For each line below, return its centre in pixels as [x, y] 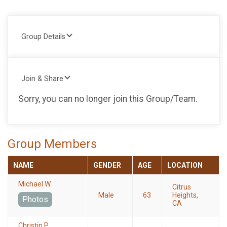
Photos [35, 200]
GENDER [107, 165]
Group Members [52, 144]
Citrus [182, 187]
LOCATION [185, 165]
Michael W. [35, 184]
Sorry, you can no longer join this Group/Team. [108, 99]
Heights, [185, 195]
